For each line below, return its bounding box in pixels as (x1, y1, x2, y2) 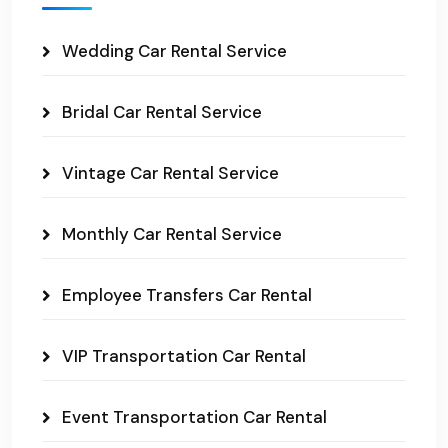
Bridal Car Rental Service (62, 101, 262, 124)
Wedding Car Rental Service (62, 40, 287, 63)
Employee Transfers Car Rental (62, 284, 312, 307)
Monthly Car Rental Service (62, 223, 282, 246)
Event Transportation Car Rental (62, 406, 327, 429)
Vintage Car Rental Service (62, 162, 279, 185)
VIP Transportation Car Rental (62, 345, 306, 368)
